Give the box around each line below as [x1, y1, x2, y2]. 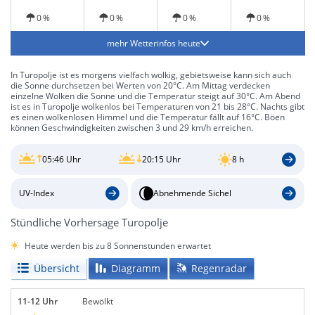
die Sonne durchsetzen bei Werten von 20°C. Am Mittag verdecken [11, 79, 270, 91]
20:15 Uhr [141, 153, 181, 166]
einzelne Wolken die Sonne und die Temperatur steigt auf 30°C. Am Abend [11, 90, 300, 102]
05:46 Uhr [42, 153, 81, 166]
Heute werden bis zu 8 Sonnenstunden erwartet [25, 239, 211, 252]
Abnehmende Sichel [153, 187, 231, 200]
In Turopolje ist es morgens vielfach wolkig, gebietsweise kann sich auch [11, 69, 291, 81]
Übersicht [34, 261, 79, 275]
